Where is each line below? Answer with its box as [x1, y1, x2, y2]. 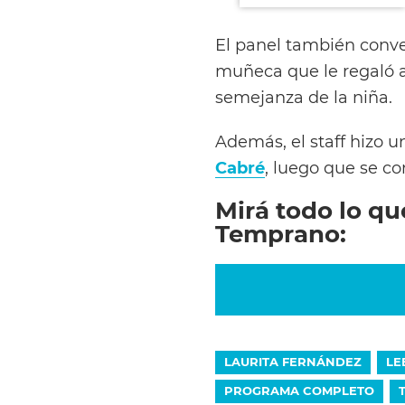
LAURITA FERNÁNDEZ [223, 353, 362, 369]
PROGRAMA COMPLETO [223, 382, 374, 398]
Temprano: [215, 218, 346, 249]
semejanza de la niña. [215, 87, 392, 107]
